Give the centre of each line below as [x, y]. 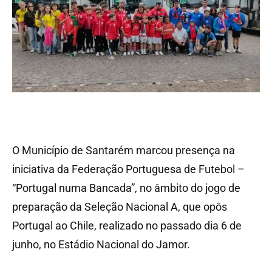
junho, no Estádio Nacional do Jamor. [101, 244]
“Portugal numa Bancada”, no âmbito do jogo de [126, 188]
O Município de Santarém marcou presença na [124, 150]
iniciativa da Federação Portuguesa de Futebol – [128, 169]
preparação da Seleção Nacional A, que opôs [120, 206]
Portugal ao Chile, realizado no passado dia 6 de [127, 225]
